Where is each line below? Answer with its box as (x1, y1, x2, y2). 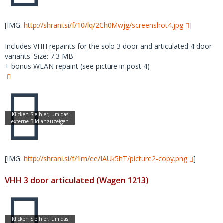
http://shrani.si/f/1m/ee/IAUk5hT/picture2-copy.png (24, 154, 187, 163)
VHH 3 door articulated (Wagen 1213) (5, 175, 149, 186)
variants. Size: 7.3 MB (5, 51, 73, 61)
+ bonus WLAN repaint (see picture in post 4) (5, 61, 150, 71)
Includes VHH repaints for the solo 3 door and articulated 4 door (5, 41, 212, 51)
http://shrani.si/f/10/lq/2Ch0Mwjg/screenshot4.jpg (24, 20, 183, 30)
